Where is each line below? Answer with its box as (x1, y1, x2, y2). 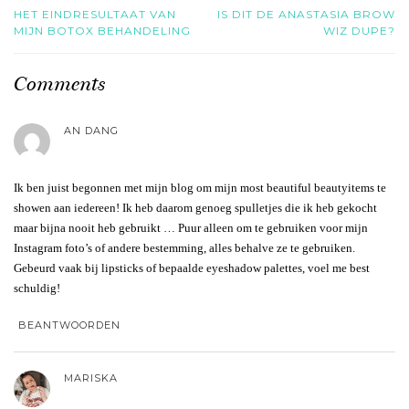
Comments (14, 71, 105, 97)
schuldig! (14, 281, 60, 296)
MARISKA (64, 372, 118, 385)
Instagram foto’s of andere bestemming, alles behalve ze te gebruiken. (14, 241, 355, 256)
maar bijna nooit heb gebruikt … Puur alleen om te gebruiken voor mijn (14, 221, 368, 236)
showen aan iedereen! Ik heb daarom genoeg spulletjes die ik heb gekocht (14, 201, 377, 215)
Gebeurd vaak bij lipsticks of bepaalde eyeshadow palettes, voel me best (14, 261, 370, 276)
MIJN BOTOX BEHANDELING (14, 24, 191, 38)
